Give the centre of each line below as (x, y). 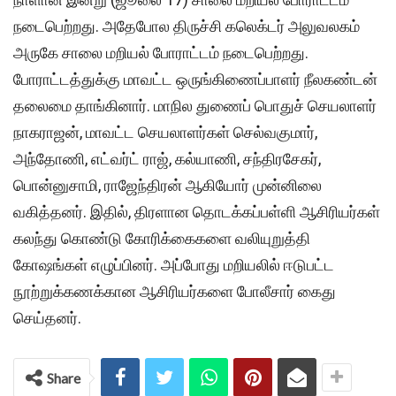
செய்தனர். (47, 318)
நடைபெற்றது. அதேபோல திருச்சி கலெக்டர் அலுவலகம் (187, 27)
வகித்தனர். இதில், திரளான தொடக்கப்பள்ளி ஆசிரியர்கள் (197, 212)
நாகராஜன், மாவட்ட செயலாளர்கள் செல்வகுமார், (165, 133)
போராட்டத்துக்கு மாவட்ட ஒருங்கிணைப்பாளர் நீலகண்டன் (195, 80)
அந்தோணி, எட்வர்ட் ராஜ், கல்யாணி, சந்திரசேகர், (167, 159)
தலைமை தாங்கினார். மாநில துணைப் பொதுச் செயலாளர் (195, 106)
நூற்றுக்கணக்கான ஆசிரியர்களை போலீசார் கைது (175, 292)
